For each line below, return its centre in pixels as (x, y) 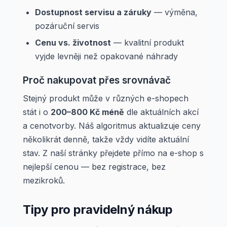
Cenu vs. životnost (73, 43)
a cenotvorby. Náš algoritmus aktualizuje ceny (112, 126)
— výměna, (175, 12)
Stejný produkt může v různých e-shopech (106, 98)
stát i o (37, 112)
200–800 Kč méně (87, 112)
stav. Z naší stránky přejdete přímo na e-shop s (113, 153)
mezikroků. (44, 180)
